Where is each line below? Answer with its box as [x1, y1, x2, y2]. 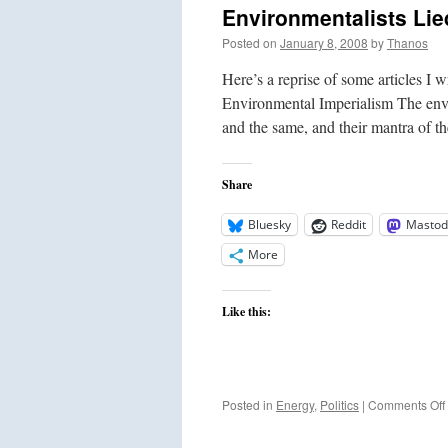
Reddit [331, 216, 366, 233]
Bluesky [248, 216, 291, 233]
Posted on [222, 34, 277, 51]
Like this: [222, 303, 271, 320]
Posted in [222, 396, 273, 413]
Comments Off [368, 396, 445, 413]
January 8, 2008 [280, 34, 368, 51]
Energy [276, 396, 314, 413]
